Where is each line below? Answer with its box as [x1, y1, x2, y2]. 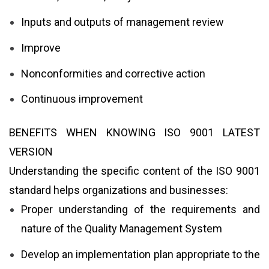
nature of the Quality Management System [21, 222, 222, 235]
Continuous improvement [21, 92, 143, 106]
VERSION [9, 145, 53, 158]
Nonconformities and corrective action [21, 67, 205, 80]
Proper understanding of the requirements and [21, 202, 260, 216]
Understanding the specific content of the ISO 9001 [9, 164, 260, 177]
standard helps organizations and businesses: [9, 183, 228, 196]
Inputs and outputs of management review [21, 16, 224, 29]
